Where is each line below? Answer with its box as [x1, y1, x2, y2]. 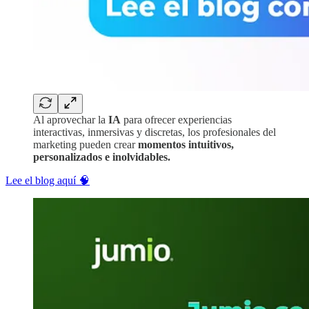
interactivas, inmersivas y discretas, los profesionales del [33, 126, 276, 138]
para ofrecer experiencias [121, 113, 232, 126]
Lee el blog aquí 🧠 [6, 174, 90, 186]
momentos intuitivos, [138, 138, 234, 150]
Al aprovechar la [33, 113, 108, 126]
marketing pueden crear [33, 138, 138, 150]
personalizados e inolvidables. [33, 150, 170, 163]
